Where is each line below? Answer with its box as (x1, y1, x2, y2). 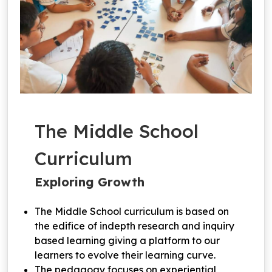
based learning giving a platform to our (35, 234, 220, 246)
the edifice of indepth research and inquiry (35, 219, 234, 232)
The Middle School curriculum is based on (35, 205, 229, 217)
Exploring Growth (35, 174, 144, 189)
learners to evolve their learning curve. (35, 248, 216, 261)
